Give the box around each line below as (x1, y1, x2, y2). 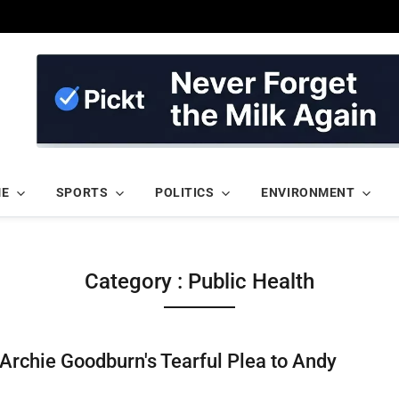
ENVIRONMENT (261, 185, 355, 200)
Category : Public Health (85, 269, 314, 295)
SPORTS (55, 185, 109, 200)
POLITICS (155, 185, 215, 200)
